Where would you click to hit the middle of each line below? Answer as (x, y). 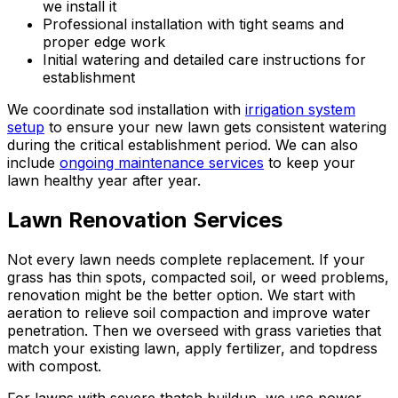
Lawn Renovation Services (145, 219)
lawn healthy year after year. (104, 180)
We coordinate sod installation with (124, 109)
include (31, 162)
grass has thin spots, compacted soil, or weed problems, (198, 277)
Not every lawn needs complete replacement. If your (186, 259)
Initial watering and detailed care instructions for (204, 59)
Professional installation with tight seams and (193, 24)
